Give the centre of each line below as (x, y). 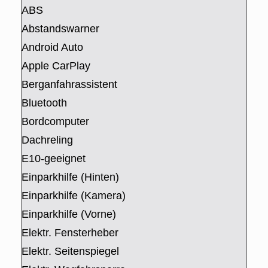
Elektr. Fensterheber (70, 233)
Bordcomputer (55, 122)
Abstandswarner (60, 29)
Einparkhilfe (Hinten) (70, 177)
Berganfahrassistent (69, 85)
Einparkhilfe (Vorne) (69, 214)
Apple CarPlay (56, 66)
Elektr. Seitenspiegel (70, 252)
